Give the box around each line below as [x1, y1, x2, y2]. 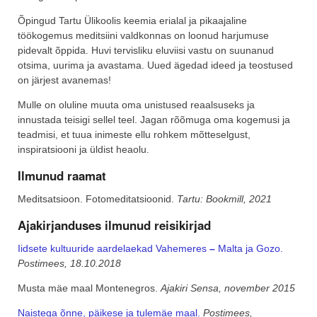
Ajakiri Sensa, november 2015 [161, 282, 295, 294]
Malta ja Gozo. [215, 243, 283, 255]
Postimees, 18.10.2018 [18, 258, 121, 270]
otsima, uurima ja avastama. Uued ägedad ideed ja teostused [18, 59, 293, 71]
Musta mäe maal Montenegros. [18, 282, 161, 294]
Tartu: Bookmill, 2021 [177, 193, 272, 205]
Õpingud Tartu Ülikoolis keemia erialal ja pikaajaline [18, 15, 247, 27]
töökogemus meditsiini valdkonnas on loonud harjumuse [18, 30, 269, 42]
